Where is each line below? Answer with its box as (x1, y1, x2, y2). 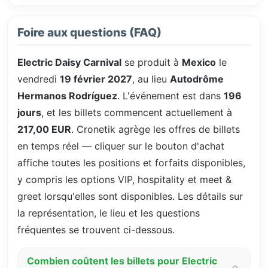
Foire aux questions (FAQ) (17, 25, 162, 39)
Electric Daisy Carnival (17, 56, 121, 68)
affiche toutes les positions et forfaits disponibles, (17, 156, 245, 169)
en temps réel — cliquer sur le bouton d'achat (17, 139, 224, 152)
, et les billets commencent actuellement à (41, 106, 232, 118)
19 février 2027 (60, 72, 132, 85)
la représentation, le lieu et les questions (17, 206, 200, 219)
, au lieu (132, 72, 170, 85)
